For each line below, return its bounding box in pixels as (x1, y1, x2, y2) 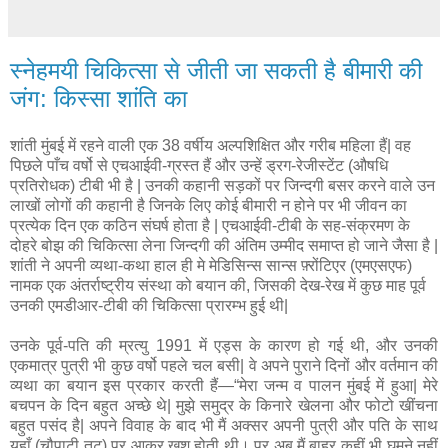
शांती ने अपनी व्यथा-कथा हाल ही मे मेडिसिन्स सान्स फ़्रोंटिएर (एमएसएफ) (10, 257, 412, 275)
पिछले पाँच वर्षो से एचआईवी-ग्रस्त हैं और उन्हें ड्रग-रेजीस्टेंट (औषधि (10, 157, 388, 175)
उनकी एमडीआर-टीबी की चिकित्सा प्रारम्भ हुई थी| (10, 297, 288, 315)
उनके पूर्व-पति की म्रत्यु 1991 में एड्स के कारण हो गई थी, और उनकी (10, 337, 438, 355)
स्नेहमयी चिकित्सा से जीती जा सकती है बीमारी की (10, 56, 422, 84)
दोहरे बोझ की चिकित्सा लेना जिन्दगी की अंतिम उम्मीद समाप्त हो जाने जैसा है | (10, 237, 438, 255)
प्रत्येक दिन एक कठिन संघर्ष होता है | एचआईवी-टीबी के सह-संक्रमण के (10, 217, 410, 235)
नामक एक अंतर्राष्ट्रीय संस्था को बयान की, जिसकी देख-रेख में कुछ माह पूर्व (10, 277, 426, 295)
